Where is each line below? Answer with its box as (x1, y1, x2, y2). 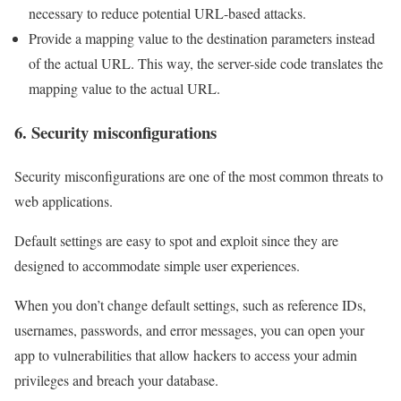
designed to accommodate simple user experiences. (14, 255, 304, 275)
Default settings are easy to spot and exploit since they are (14, 230, 338, 250)
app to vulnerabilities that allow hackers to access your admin (14, 345, 357, 364)
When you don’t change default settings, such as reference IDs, (14, 294, 366, 314)
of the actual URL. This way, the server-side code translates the (29, 54, 383, 73)
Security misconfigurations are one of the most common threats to (14, 166, 383, 185)
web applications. (14, 191, 117, 210)
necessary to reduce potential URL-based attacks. (29, 4, 311, 23)
